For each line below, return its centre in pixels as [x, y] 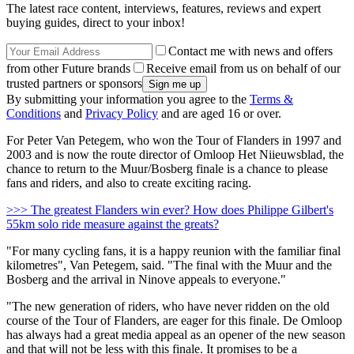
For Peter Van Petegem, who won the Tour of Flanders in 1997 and [174, 140]
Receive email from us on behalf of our [243, 68]
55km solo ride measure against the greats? [113, 224]
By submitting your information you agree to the [128, 99]
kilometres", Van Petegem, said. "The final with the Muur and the [169, 265]
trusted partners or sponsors [74, 83]
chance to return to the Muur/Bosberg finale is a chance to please [167, 168]
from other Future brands [68, 68]
